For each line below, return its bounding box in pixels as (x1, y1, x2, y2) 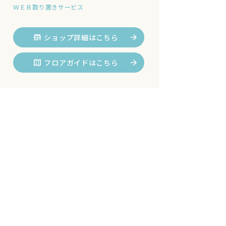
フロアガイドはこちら (44, 58, 119, 68)
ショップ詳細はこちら (44, 32, 119, 42)
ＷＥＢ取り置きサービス (13, 3, 84, 11)
